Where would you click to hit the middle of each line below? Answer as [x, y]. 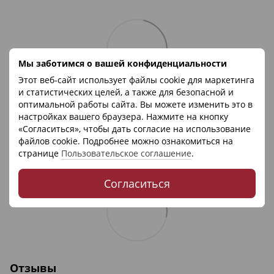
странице [40, 153]
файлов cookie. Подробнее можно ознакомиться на [126, 141]
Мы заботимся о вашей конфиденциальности [123, 63]
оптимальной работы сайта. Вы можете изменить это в [135, 104]
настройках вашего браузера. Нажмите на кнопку [123, 117]
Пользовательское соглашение [126, 153]
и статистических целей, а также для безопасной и [126, 92]
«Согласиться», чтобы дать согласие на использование [135, 129]
